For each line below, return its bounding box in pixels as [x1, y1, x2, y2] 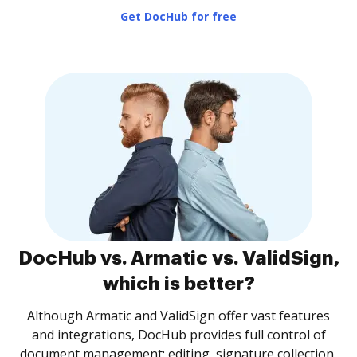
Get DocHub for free [120, 9, 237, 24]
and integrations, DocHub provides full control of [31, 326, 326, 343]
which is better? [102, 274, 255, 293]
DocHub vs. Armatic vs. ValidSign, [18, 249, 339, 268]
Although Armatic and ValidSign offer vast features [27, 307, 330, 324]
